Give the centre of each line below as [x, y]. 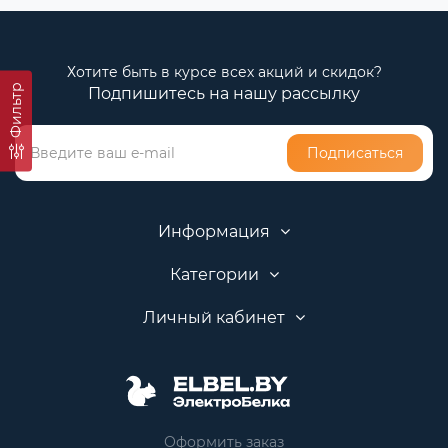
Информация [214, 231]
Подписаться [355, 153]
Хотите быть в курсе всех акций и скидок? [224, 72]
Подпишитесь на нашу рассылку [224, 93]
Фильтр [16, 109]
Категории [214, 274]
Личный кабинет [214, 317]
